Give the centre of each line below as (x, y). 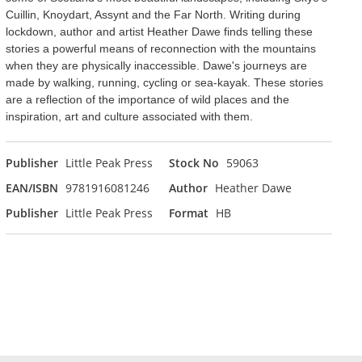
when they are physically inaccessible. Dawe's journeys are (156, 65)
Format (188, 213)
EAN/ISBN (32, 188)
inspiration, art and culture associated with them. (129, 116)
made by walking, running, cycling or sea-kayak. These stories (164, 82)
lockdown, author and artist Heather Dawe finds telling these (159, 32)
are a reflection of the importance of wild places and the (147, 99)
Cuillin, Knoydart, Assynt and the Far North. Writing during (153, 15)
